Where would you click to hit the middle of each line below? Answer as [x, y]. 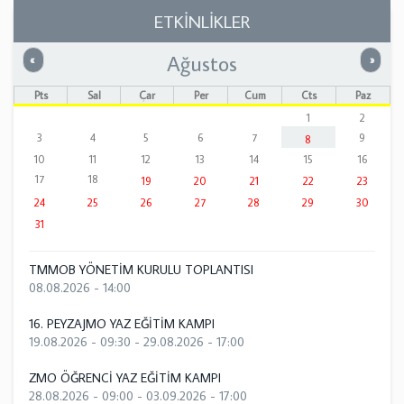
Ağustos [202, 63]
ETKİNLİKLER [202, 21]
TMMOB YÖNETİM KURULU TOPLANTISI [141, 269]
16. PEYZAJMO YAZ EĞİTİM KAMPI [121, 323]
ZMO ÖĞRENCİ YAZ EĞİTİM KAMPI [124, 377]
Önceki [53, 59]
